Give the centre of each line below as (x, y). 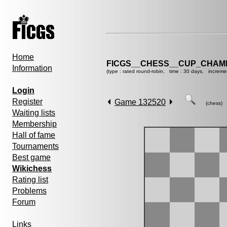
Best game (31, 157)
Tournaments (35, 146)
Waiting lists (34, 113)
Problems (29, 191)
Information (32, 68)
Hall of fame (34, 135)
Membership (34, 124)
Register (27, 102)
